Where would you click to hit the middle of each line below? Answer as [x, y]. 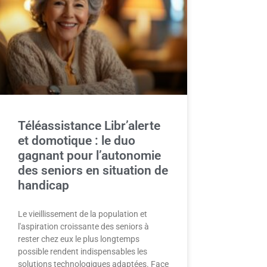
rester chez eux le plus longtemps [79, 239]
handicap [44, 185]
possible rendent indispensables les [83, 251]
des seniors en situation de [93, 170]
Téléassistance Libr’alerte [89, 125]
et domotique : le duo [77, 140]
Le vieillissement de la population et [83, 214]
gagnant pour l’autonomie [89, 155]
